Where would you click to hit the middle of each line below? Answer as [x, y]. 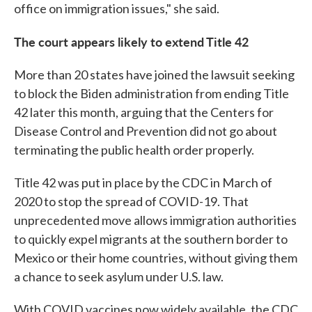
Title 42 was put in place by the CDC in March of [143, 182]
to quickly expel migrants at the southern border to [151, 239]
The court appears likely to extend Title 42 [131, 41]
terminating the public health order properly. [134, 150]
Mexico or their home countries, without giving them [156, 258]
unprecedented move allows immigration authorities [155, 220]
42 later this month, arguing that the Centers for [144, 112]
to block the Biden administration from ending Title [151, 93]
